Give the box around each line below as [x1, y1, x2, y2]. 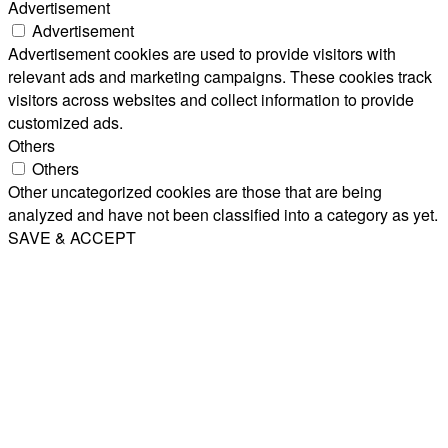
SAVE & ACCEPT [8, 225, 136, 249]
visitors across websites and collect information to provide [8, 87, 414, 111]
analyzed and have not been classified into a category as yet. [8, 202, 438, 226]
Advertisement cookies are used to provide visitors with [8, 41, 396, 65]
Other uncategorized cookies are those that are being [8, 179, 382, 203]
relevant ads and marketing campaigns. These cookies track [8, 64, 432, 88]
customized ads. [8, 110, 123, 134]
